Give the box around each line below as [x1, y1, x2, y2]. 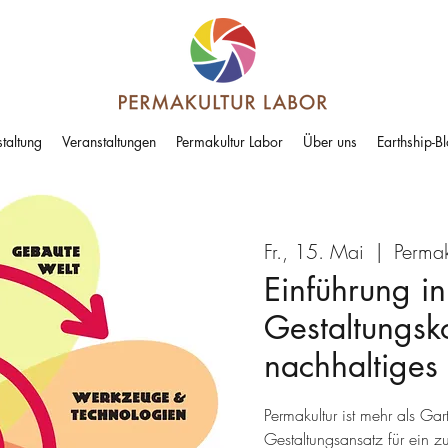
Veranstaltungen [62, 132, 156, 151]
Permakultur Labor [176, 132, 283, 151]
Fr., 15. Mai [264, 238, 364, 266]
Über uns [303, 132, 357, 151]
